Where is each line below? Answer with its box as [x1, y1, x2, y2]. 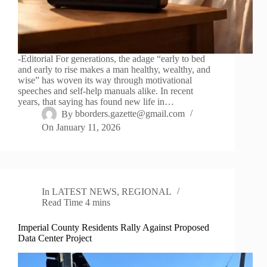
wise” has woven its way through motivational [18, 75, 192, 86]
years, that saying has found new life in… [18, 97, 174, 107]
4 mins [85, 197, 111, 208]
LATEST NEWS [52, 187, 117, 197]
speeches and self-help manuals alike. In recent [18, 86, 193, 97]
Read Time [42, 197, 83, 208]
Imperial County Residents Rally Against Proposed [18, 222, 209, 233]
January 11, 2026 [56, 122, 121, 133]
